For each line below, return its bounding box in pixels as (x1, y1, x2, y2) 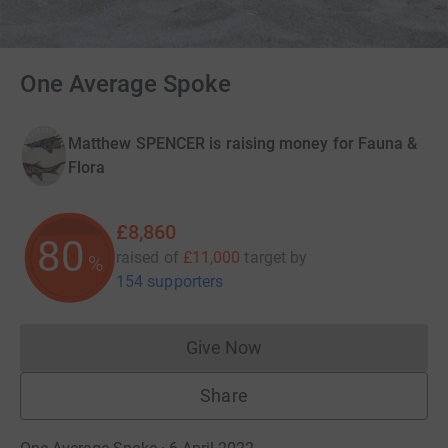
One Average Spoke (20, 70, 231, 98)
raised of (116, 248, 179, 268)
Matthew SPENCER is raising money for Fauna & (68, 134, 418, 154)
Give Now (185, 337, 263, 359)
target (244, 248, 286, 268)
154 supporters (116, 272, 224, 292)
